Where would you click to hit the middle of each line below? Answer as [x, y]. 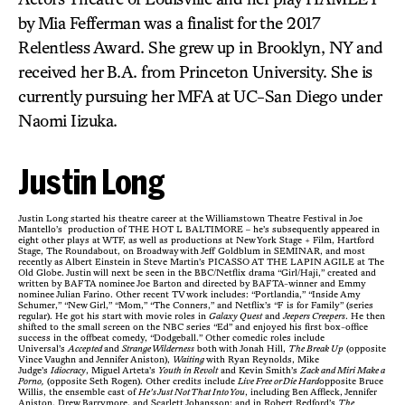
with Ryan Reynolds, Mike [262, 359]
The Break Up [316, 348]
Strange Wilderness [158, 348]
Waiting [188, 359]
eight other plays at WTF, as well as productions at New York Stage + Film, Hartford [196, 240]
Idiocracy [68, 370]
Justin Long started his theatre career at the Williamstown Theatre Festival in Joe [190, 218]
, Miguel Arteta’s [122, 370]
